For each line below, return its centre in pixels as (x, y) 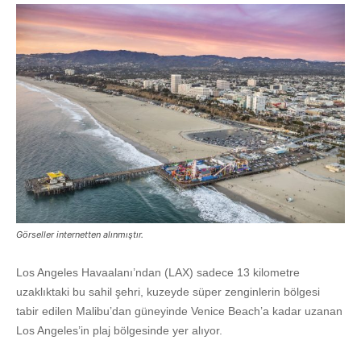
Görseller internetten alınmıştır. (80, 235)
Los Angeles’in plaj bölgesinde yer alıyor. (119, 331)
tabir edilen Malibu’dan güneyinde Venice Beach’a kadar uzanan (179, 311)
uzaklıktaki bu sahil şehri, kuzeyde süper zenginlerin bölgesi (168, 292)
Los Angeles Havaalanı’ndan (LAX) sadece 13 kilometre (158, 273)
